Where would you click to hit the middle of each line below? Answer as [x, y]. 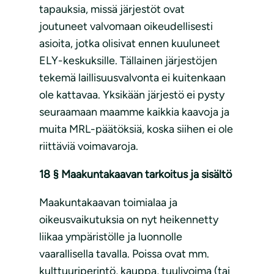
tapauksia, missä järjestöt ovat [112, 9]
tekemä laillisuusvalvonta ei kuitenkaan [132, 78]
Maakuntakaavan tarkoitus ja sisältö [146, 175]
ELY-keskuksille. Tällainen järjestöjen [128, 61]
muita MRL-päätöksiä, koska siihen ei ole [136, 129]
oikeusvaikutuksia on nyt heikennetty [129, 220]
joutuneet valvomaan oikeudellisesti [126, 27]
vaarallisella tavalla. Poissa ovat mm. [124, 254]
